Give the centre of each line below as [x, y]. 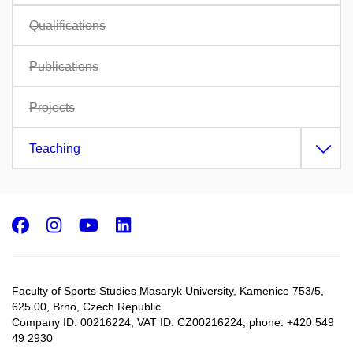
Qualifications [67, 25]
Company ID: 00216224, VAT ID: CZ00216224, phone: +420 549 [173, 323]
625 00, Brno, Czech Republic [86, 307]
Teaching [55, 148]
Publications [64, 66]
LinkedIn [178, 224]
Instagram [119, 224]
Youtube [143, 224]
